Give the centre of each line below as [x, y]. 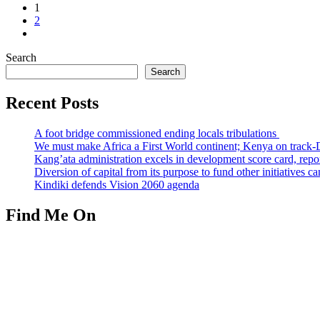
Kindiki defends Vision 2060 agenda [117, 185]
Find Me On [51, 215]
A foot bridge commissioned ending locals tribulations [157, 134]
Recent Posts [52, 103]
